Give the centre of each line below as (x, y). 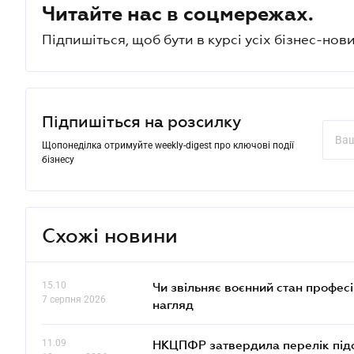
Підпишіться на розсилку (141, 122)
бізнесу (58, 160)
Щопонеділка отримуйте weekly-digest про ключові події (168, 145)
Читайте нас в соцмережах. (178, 13)
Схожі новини (110, 235)
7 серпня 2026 (74, 299)
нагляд (173, 304)
